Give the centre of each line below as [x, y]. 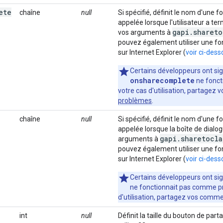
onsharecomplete [162, 80]
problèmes [135, 101]
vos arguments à [145, 32]
